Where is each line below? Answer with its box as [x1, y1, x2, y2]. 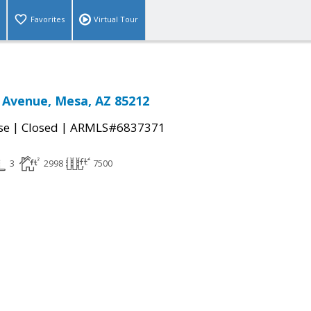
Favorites [31, 14, 65, 25]
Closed [22, 119, 58, 136]
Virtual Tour [94, 14, 138, 25]
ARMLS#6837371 [70, 119, 165, 136]
